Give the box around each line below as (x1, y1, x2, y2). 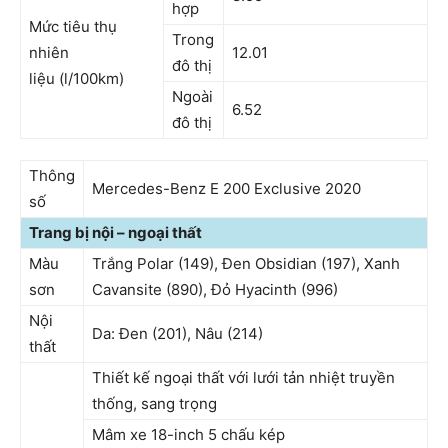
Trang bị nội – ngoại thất (29, 223, 202, 242)
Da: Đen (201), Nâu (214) (92, 324, 263, 343)
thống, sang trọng (92, 394, 217, 413)
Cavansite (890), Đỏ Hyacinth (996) (92, 280, 338, 299)
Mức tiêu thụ (29, 17, 117, 36)
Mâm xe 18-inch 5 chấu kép (92, 425, 285, 444)
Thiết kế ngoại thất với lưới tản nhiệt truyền (92, 368, 395, 387)
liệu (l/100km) (29, 69, 124, 88)
